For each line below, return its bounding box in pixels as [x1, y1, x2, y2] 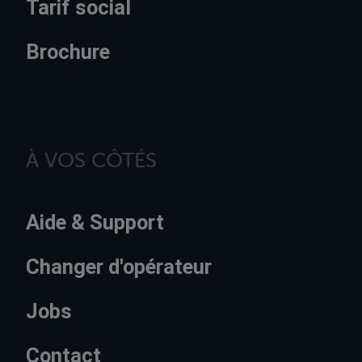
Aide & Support [26, 210, 164, 235]
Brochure [26, 39, 110, 64]
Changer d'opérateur [26, 255, 212, 280]
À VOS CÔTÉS [26, 146, 157, 173]
